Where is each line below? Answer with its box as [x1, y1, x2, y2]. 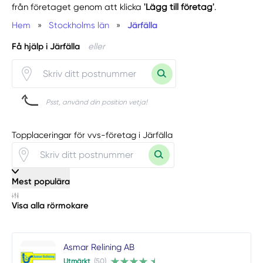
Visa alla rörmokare [12, 200, 89, 211]
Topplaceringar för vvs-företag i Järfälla [12, 129, 173, 140]
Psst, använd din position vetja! [46, 98, 148, 107]
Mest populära [12, 176, 70, 187]
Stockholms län [49, 19, 110, 31]
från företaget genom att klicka [12, 1, 144, 12]
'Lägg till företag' [144, 1, 215, 12]
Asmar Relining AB [63, 242, 135, 253]
